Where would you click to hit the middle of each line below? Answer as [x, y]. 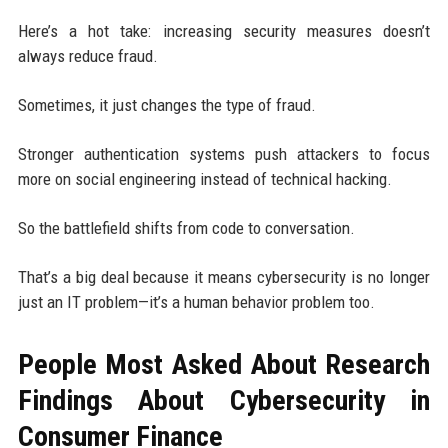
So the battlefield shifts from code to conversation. [186, 227]
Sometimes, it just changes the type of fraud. [166, 104]
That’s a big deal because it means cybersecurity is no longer [224, 276]
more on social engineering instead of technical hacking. [204, 178]
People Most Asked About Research [224, 364]
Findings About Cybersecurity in [224, 400]
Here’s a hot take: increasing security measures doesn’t [224, 30]
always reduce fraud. [87, 55]
